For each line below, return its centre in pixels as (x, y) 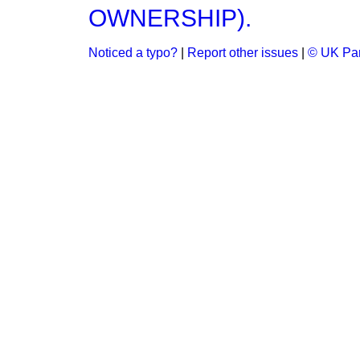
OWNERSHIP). (170, 18)
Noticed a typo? (133, 53)
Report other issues (243, 53)
